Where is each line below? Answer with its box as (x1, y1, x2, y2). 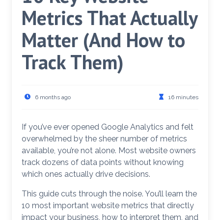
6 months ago (35, 94, 71, 101)
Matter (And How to (22, 27, 185, 53)
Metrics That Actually (22, 5, 197, 30)
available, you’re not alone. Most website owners (22, 146, 196, 155)
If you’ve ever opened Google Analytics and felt (22, 122, 193, 132)
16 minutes (168, 94, 198, 101)
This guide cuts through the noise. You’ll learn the (22, 189, 197, 198)
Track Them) (22, 49, 124, 75)
